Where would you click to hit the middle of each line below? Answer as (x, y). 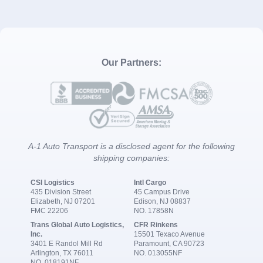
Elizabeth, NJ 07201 (63, 201)
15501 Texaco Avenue (169, 234)
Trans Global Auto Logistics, (77, 225)
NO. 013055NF (158, 253)
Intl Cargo (150, 182)
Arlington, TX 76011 (62, 253)
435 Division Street (61, 192)
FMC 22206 (49, 210)
